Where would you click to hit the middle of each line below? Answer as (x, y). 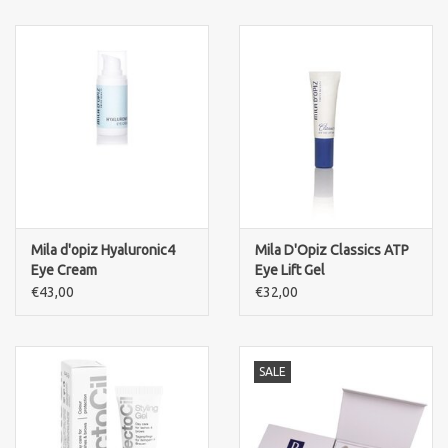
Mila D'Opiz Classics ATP (332, 249)
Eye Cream (64, 269)
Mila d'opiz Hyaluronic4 (103, 249)
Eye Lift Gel (290, 269)
